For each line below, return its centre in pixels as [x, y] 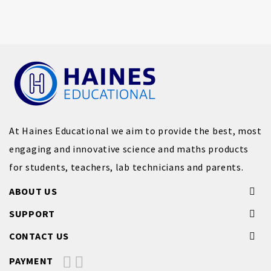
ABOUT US [33, 191]
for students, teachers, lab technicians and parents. [126, 167]
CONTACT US [39, 236]
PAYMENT [31, 261]
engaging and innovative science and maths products [129, 149]
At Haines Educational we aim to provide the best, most [135, 131]
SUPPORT [32, 214]
